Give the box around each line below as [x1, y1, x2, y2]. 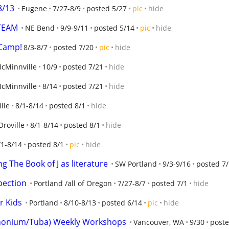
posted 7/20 [53, 42, 94, 52]
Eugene [21, 4, 47, 13]
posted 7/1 [151, 178, 188, 188]
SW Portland [115, 159, 157, 169]
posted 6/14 [102, 198, 142, 208]
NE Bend [25, 23, 55, 33]
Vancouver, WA [133, 217, 184, 227]
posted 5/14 [94, 23, 134, 33]
